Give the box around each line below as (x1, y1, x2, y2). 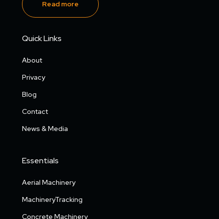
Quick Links (22, 33, 62, 44)
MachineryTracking (22, 195, 83, 204)
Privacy (22, 73, 45, 82)
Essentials (22, 155, 59, 166)
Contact (22, 107, 48, 116)
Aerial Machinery (22, 178, 75, 187)
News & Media (22, 124, 68, 133)
